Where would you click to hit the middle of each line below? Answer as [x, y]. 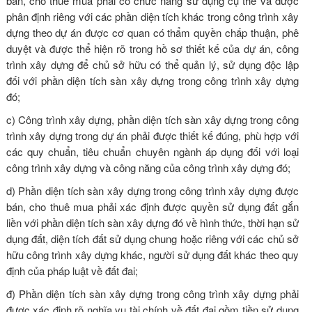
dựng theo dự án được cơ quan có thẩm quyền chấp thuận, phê [152, 32]
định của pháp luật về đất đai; [72, 270]
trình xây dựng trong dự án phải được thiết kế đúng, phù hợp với [152, 135]
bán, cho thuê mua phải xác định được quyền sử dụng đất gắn [152, 206]
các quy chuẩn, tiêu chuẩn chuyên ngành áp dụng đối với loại [152, 151]
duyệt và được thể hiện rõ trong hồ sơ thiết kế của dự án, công [152, 48]
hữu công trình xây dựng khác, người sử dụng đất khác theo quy [152, 254]
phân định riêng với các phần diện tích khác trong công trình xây [152, 16]
